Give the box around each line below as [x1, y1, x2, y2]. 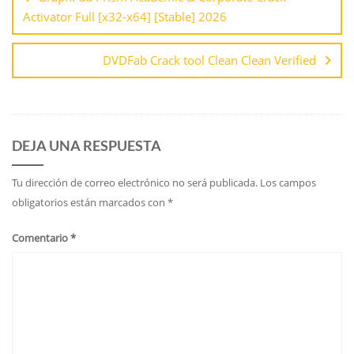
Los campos [260, 175, 316, 190]
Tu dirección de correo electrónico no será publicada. [12, 175, 258, 190]
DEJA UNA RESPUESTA [12, 136, 161, 154]
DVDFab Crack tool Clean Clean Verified [103, 51, 316, 68]
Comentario [12, 230, 70, 245]
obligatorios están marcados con [12, 194, 168, 209]
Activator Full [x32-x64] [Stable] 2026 [23, 8, 227, 24]
